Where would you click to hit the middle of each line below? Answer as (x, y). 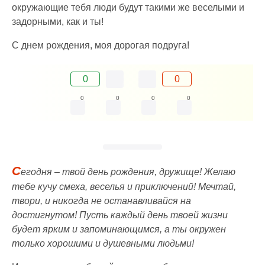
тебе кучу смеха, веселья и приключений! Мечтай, (124, 186)
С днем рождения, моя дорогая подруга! (101, 45)
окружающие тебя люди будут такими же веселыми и (128, 7)
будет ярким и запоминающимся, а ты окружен (119, 229)
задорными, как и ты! (58, 21)
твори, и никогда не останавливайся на (101, 201)
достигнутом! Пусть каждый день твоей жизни (120, 215)
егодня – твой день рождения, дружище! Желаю (128, 172)
